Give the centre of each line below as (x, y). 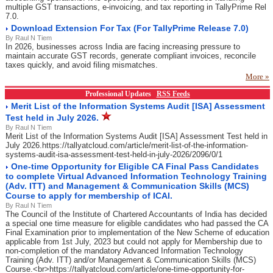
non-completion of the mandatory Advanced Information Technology (124, 251)
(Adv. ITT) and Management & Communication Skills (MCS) (127, 186)
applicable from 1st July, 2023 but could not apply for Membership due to (134, 242)
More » (257, 76)
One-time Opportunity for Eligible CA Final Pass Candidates (135, 166)
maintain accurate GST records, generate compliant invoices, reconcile (131, 56)
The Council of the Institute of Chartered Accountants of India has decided (136, 214)
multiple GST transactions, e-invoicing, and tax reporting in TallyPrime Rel (136, 7)
